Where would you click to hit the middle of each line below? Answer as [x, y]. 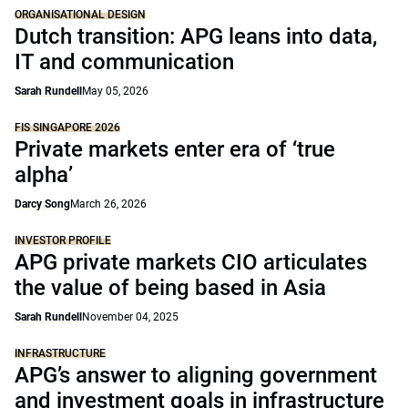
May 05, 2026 [115, 91]
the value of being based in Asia [170, 288]
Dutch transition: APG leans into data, [196, 36]
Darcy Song [42, 204]
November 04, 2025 [130, 317]
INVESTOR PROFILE [63, 240]
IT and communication [124, 62]
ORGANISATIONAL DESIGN [80, 15]
